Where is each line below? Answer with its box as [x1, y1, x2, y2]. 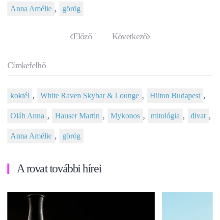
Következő [111, 31, 147, 42]
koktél [10, 91, 29, 101]
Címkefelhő [7, 60, 46, 71]
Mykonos [110, 111, 140, 121]
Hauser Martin [55, 111, 100, 121]
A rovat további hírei [15, 162, 102, 175]
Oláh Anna [10, 111, 44, 121]
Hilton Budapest [150, 91, 200, 101]
